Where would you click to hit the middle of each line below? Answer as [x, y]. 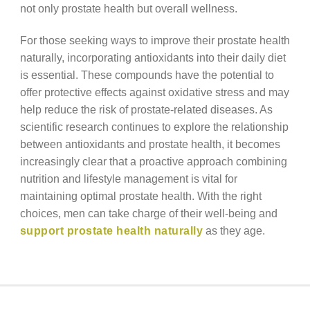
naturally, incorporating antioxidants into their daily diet [153, 58]
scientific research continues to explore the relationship [154, 127]
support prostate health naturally [111, 231]
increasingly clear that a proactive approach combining [153, 162]
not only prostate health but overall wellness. [128, 8]
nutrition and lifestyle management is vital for [128, 179]
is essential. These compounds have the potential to [147, 75]
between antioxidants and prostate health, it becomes [150, 144]
